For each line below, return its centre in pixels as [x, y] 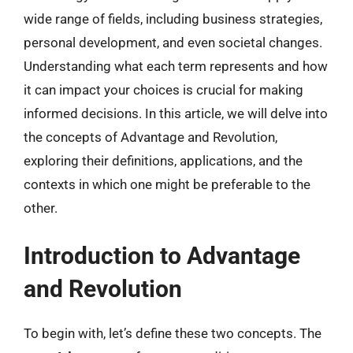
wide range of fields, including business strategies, [173, 19]
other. [41, 208]
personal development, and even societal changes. [173, 42]
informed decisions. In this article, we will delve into [176, 113]
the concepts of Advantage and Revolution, [150, 137]
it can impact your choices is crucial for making [163, 89]
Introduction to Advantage [162, 256]
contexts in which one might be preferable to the [167, 184]
